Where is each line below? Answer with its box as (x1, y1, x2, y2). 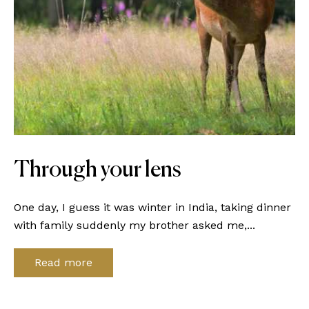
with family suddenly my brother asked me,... (14, 219, 255, 232)
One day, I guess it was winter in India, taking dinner (14, 201, 291, 214)
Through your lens (14, 159, 181, 181)
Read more (34, 256, 92, 269)
